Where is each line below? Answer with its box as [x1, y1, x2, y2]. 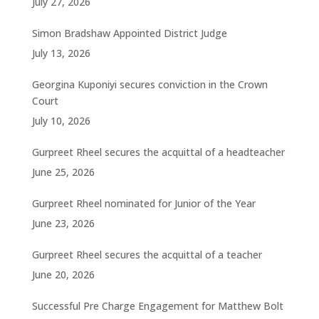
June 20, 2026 [31, 267, 95, 281]
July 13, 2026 [31, 46, 90, 60]
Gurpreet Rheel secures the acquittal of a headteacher [31, 145, 285, 159]
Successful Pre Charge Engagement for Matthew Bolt [31, 298, 283, 313]
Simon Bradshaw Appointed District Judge [31, 26, 227, 40]
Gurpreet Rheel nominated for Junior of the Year [31, 196, 256, 210]
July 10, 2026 [31, 113, 90, 127]
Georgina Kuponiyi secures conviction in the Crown [31, 77, 268, 91]
